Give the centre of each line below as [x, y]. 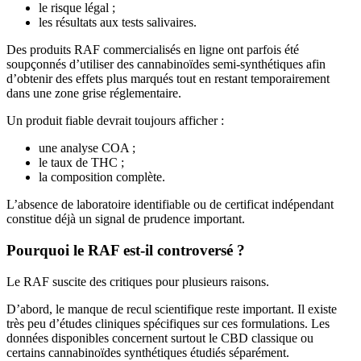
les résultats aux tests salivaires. [118, 23]
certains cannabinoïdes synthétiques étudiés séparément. [148, 352]
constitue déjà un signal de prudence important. [126, 219]
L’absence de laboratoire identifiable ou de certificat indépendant [170, 205]
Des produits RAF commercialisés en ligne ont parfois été [153, 50]
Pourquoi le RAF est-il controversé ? [126, 251]
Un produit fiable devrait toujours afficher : [115, 121]
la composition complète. [102, 177]
